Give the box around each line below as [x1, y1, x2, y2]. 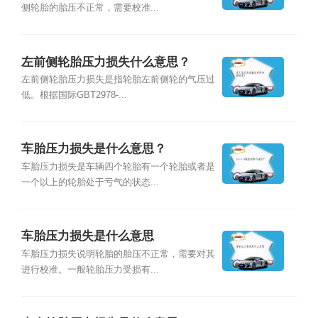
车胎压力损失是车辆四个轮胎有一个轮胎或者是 [21, 161, 215, 172]
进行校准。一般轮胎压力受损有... [21, 264, 159, 275]
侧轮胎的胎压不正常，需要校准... [21, 3, 159, 13]
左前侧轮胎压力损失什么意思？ [21, 55, 190, 69]
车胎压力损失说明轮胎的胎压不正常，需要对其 [21, 248, 215, 259]
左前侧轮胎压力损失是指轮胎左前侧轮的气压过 [21, 74, 215, 84]
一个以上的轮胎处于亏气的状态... [21, 177, 159, 187]
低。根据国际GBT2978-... [21, 89, 127, 100]
